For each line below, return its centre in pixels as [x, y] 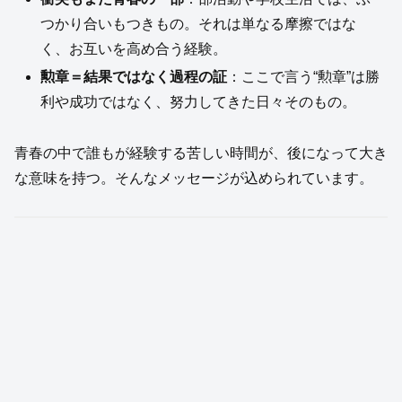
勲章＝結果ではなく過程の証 [134, 76]
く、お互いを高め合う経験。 [134, 48]
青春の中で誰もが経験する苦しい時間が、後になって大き [201, 153]
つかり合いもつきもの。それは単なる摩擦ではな [199, 23]
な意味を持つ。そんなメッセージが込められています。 [194, 178]
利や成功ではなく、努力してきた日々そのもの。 [199, 101]
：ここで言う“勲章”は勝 [304, 76]
